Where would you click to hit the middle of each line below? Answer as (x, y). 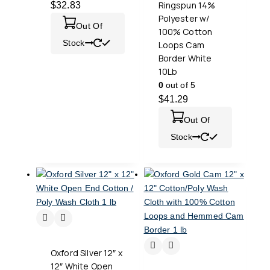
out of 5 (179, 85)
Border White (185, 58)
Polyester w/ (184, 18)
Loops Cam (181, 45)
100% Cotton (185, 31)
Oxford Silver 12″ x (86, 253)
